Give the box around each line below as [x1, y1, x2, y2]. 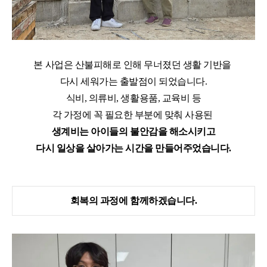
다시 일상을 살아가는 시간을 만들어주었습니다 [35, 143, 229, 154]
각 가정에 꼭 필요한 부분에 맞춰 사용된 [52, 110, 215, 120]
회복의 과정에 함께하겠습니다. [70, 195, 197, 206]
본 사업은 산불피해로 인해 [33, 60, 144, 70]
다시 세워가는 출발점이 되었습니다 [60, 76, 205, 87]
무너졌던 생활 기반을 [144, 60, 234, 70]
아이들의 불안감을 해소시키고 [91, 126, 216, 137]
